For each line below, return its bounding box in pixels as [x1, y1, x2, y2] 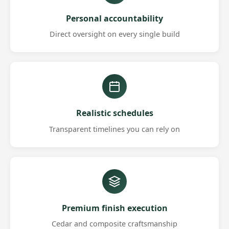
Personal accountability [66, 12, 163, 24]
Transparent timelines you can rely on [49, 124, 180, 134]
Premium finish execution [61, 202, 168, 214]
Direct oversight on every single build [49, 29, 180, 39]
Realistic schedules [76, 107, 153, 119]
